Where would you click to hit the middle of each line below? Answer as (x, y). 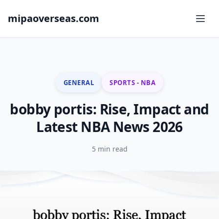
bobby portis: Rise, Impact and (109, 109)
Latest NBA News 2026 (109, 127)
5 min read (109, 149)
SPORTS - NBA (133, 82)
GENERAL (79, 82)
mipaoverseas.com (54, 18)
